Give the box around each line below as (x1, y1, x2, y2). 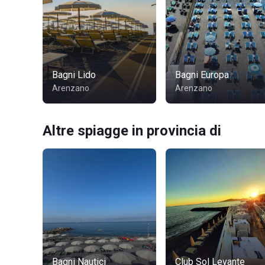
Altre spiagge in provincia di (43, 122, 221, 139)
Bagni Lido (52, 69, 96, 80)
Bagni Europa (175, 69, 229, 80)
